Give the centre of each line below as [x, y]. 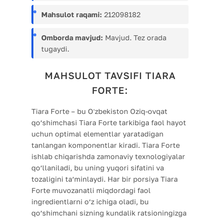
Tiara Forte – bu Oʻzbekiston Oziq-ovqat [99, 111]
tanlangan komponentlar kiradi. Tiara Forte [106, 145]
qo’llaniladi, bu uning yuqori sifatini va [98, 168]
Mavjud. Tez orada [135, 38]
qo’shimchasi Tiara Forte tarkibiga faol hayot [109, 123]
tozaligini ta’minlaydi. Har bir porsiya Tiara [105, 179]
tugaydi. [55, 49]
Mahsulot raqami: [72, 15]
